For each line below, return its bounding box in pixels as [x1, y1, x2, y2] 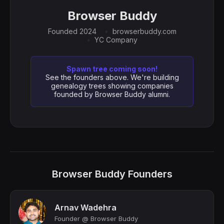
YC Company [94, 35, 137, 44]
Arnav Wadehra [54, 202, 116, 212]
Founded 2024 [47, 27, 96, 35]
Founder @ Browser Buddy [54, 214, 138, 222]
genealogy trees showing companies [50, 81, 173, 90]
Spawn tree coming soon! [66, 64, 157, 73]
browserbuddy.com [112, 27, 176, 35]
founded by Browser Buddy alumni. [54, 90, 170, 98]
